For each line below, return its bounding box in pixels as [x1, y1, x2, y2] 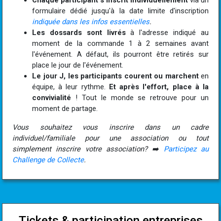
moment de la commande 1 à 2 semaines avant [32, 39, 209, 48]
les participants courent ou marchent [68, 72, 199, 81]
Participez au [163, 145, 209, 154]
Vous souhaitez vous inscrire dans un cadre [12, 123, 209, 132]
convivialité [32, 93, 71, 103]
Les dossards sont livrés [32, 28, 126, 37]
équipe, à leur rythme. [32, 82, 109, 92]
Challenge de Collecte [12, 155, 84, 165]
